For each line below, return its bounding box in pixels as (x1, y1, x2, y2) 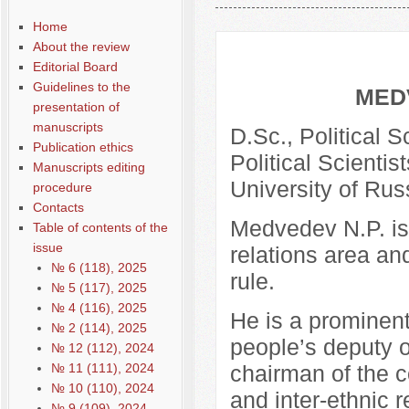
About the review (32, 39, 130, 54)
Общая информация (21, 6, 147, 21)
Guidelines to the (32, 79, 131, 94)
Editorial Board (32, 59, 118, 74)
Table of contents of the (32, 220, 168, 235)
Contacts (32, 200, 84, 215)
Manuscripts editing (32, 160, 145, 174)
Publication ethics (32, 140, 133, 154)
